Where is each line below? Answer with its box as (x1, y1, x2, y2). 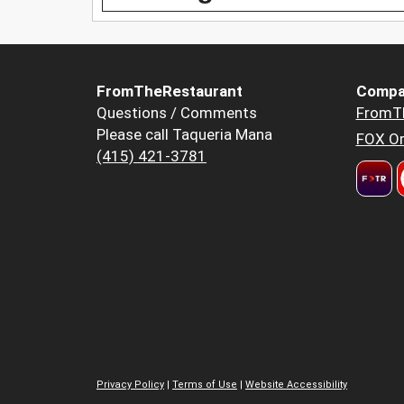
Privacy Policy (96, 378, 164, 390)
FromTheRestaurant (96, 81, 243, 100)
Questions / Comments (96, 103, 257, 122)
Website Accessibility (245, 378, 347, 390)
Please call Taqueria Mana (96, 124, 272, 143)
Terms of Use (172, 378, 237, 390)
